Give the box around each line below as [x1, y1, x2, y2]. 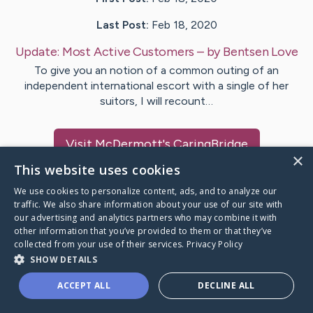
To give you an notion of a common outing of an [34, 64, 279, 78]
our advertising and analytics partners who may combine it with [14, 212, 277, 224]
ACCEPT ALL [57, 279, 111, 291]
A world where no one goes [17, 286, 180, 303]
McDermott [94, 136, 163, 152]
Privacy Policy [186, 238, 243, 250]
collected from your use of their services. [14, 238, 187, 250]
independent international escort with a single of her [24, 79, 289, 93]
